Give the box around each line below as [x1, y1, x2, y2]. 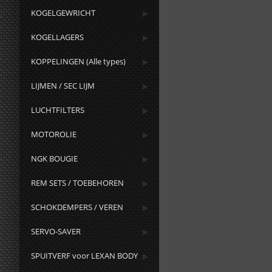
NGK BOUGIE [31, 153, 78, 164]
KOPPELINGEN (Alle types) [31, 56, 126, 67]
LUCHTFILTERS [31, 104, 85, 115]
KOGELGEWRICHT [31, 7, 96, 18]
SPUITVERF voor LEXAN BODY [31, 250, 138, 261]
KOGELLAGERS [31, 32, 84, 42]
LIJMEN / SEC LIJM [31, 80, 95, 91]
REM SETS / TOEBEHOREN [31, 177, 124, 188]
